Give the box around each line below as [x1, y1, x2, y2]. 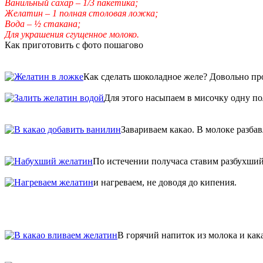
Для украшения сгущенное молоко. [5, 29, 139, 39]
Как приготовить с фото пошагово [5, 39, 143, 50]
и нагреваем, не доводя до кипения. [93, 177, 237, 187]
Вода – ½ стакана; [5, 18, 80, 29]
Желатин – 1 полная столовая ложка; [5, 8, 158, 18]
